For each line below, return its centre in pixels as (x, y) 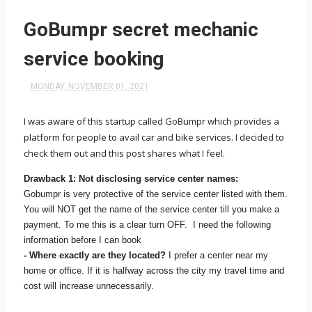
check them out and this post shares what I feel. (124, 153)
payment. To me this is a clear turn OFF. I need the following (147, 225)
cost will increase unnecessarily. (88, 286)
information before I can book (82, 240)
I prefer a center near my (217, 255)
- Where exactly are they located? (94, 255)
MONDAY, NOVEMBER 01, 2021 (89, 86)
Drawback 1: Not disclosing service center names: (132, 179)
